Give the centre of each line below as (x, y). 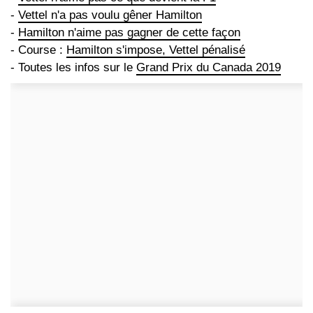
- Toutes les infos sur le (73, 68)
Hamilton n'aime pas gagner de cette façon (129, 33)
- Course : (38, 50)
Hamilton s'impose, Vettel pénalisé (156, 50)
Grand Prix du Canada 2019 (209, 68)
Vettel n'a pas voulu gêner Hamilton (110, 15)
